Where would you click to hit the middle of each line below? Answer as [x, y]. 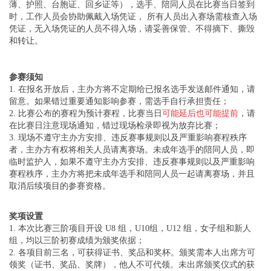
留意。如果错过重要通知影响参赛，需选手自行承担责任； [119, 101]
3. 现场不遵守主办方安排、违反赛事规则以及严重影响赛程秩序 [128, 137]
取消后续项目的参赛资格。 [60, 186]
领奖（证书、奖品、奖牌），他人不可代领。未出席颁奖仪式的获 [132, 264]
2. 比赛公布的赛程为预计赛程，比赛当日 [86, 113]
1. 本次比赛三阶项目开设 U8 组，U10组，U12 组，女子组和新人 [130, 228]
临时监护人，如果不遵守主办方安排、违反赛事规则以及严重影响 [132, 162]
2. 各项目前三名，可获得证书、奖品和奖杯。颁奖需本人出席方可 [132, 252]
